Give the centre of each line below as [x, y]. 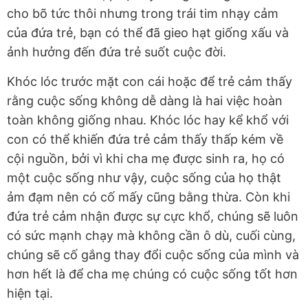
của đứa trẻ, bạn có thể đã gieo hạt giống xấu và [148, 32]
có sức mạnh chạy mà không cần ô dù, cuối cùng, [151, 235]
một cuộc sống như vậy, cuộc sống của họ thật [144, 177]
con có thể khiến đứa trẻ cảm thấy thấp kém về [145, 139]
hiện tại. [30, 293]
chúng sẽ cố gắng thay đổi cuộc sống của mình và [153, 254]
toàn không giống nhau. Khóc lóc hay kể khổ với [148, 120]
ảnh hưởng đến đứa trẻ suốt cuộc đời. [117, 52]
